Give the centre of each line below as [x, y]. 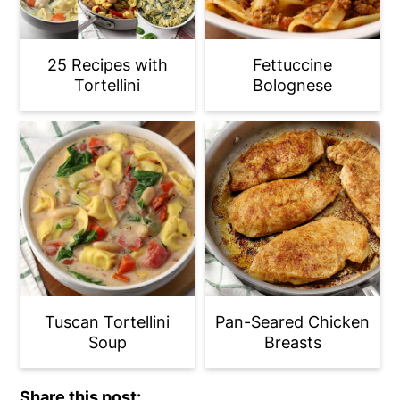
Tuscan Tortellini [108, 322]
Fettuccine [293, 65]
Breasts [292, 343]
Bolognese [293, 86]
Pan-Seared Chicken [293, 322]
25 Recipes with [107, 65]
